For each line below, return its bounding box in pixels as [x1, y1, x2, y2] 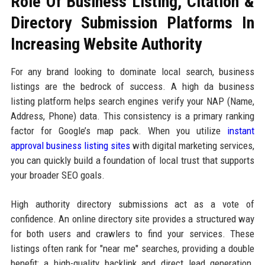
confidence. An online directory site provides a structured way [10, 212, 255, 225]
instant [227, 124, 255, 137]
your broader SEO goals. [10, 169, 105, 181]
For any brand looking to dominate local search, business [10, 65, 255, 77]
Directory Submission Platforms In [10, 12, 255, 33]
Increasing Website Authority [10, 34, 202, 54]
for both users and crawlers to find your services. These [10, 227, 255, 240]
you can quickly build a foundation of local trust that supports [10, 154, 255, 166]
